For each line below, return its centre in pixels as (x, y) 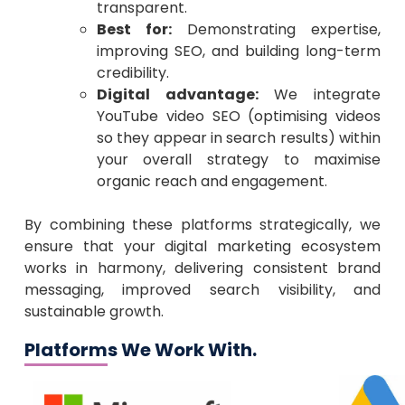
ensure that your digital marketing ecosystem (202, 247)
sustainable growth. (94, 312)
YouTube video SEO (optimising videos (239, 117)
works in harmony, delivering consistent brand (202, 268)
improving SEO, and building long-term (239, 52)
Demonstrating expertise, (276, 30)
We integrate (320, 95)
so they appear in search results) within (239, 138)
